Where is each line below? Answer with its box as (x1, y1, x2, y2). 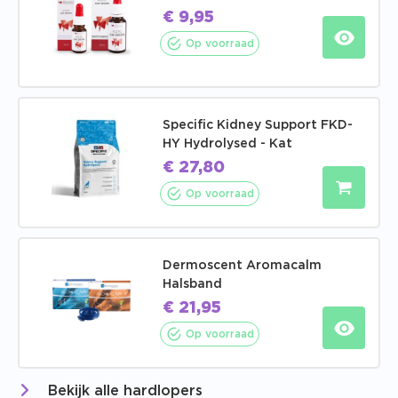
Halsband (163, 278, 222, 291)
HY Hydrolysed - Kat (163, 138, 292, 151)
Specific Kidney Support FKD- (163, 119, 353, 132)
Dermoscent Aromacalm (163, 259, 322, 273)
